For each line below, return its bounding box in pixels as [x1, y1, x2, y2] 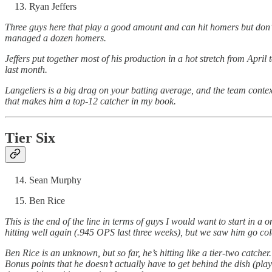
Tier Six [5, 130, 55, 146]
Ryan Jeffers [29, 1, 76, 12]
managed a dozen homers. [5, 33, 106, 44]
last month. [5, 64, 47, 75]
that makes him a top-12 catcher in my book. [5, 96, 176, 107]
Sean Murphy [29, 175, 81, 186]
